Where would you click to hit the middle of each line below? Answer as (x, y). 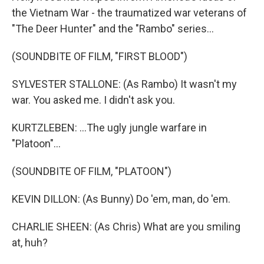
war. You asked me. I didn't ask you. (93, 100)
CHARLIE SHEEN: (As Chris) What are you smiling (126, 227)
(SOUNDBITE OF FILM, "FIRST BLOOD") (100, 56)
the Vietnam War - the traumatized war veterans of (129, 13)
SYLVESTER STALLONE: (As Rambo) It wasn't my (124, 84)
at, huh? (30, 242)
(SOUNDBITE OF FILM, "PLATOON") (92, 171)
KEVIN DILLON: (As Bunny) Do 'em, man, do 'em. (121, 199)
